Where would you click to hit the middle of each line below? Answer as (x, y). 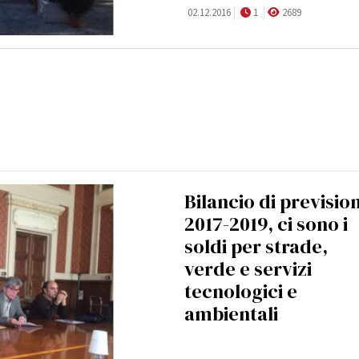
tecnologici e (241, 292)
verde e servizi (248, 269)
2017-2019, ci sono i (266, 224)
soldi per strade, (256, 247)
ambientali (231, 314)
